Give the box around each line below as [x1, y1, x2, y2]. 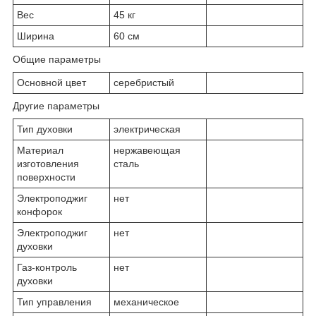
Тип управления [17, 296, 92, 308]
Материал [17, 144, 63, 156]
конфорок [17, 205, 62, 217]
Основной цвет [17, 76, 86, 88]
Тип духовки [17, 123, 73, 135]
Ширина [17, 30, 54, 42]
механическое [114, 296, 179, 308]
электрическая [114, 123, 181, 135]
